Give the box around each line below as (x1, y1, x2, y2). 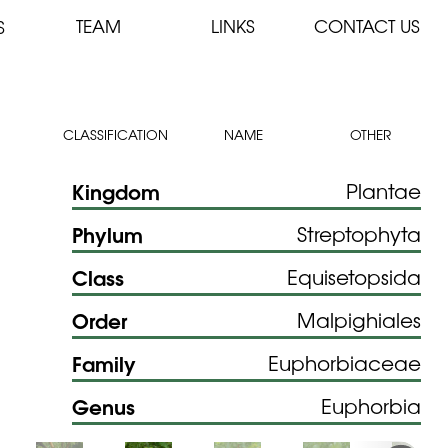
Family (71, 346, 136, 378)
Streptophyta (297, 218, 422, 248)
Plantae (346, 175, 422, 205)
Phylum (71, 217, 143, 249)
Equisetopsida (287, 261, 422, 291)
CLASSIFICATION (63, 124, 169, 145)
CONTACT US (314, 13, 421, 39)
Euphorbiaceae (268, 347, 422, 377)
